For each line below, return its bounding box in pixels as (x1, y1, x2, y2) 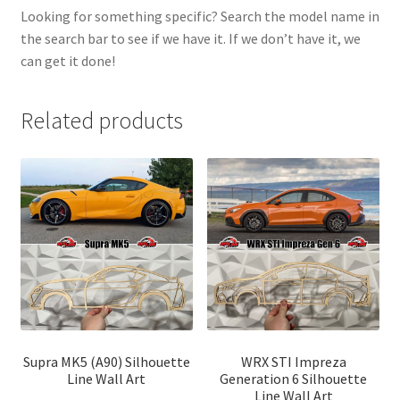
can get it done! (20, 52, 115, 71)
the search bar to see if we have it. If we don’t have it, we (20, 29, 361, 48)
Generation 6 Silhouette (220, 369, 368, 387)
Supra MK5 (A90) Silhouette (22, 352, 190, 371)
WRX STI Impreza (240, 352, 346, 371)
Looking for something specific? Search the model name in (20, 7, 379, 26)
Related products (20, 105, 183, 135)
